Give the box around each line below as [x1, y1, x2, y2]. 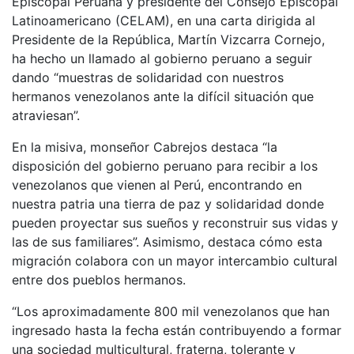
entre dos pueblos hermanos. [12, 271, 186, 288]
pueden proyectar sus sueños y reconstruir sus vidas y [12, 214, 338, 231]
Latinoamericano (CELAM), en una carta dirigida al [12, 12, 315, 28]
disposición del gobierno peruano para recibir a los [12, 157, 318, 174]
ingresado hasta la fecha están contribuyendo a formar [12, 322, 341, 338]
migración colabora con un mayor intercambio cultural [12, 252, 337, 269]
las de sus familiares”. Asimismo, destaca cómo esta [12, 233, 322, 250]
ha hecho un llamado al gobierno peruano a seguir [12, 50, 312, 66]
